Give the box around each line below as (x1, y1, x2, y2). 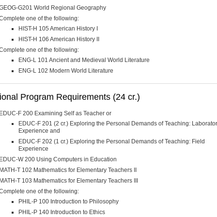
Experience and (18, 127, 60, 134)
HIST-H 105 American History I (18, 25, 98, 32)
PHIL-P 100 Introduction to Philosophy (18, 198, 119, 205)
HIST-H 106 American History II (18, 35, 99, 43)
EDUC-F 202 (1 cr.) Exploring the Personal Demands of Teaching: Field (18, 138, 205, 145)
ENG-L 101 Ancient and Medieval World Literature (18, 56, 150, 63)
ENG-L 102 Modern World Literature (18, 67, 113, 74)
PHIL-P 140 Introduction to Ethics (18, 208, 105, 216)
